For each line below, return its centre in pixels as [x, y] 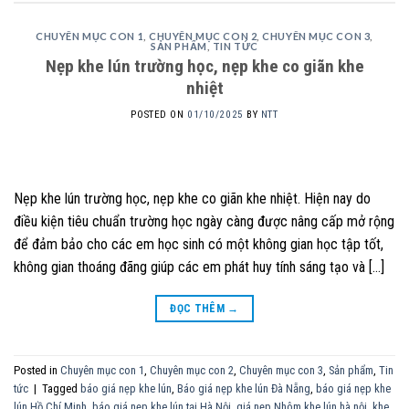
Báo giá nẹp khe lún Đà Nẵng [244, 389]
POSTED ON [159, 114]
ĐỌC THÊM [199, 308]
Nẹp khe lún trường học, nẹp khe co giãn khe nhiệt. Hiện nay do [192, 198]
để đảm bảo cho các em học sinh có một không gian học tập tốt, [199, 244]
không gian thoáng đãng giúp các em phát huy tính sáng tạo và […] [199, 267]
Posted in [37, 371]
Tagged [61, 389]
